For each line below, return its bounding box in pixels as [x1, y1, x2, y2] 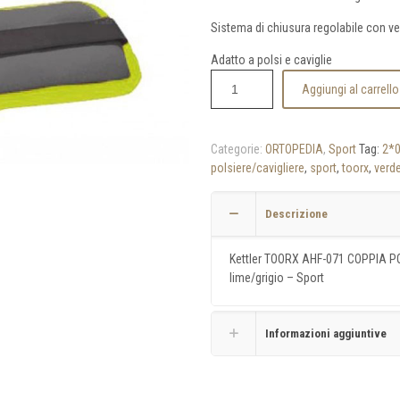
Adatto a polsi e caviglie [210, 53, 332, 67]
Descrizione [264, 207, 328, 221]
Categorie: [210, 142, 265, 156]
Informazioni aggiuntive [264, 327, 387, 340]
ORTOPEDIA [264, 142, 323, 156]
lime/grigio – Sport [229, 271, 324, 285]
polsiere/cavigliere [210, 161, 304, 175]
